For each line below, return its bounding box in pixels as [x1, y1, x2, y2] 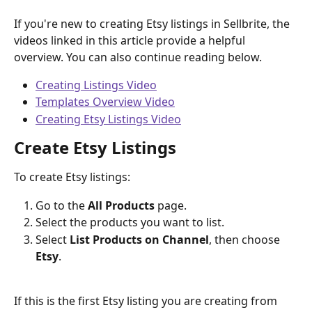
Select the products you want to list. [36, 214, 224, 231]
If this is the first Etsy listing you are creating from [14, 292, 280, 309]
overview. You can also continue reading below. [14, 49, 262, 65]
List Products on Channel [70, 231, 209, 247]
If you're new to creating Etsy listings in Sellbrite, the [14, 16, 292, 31]
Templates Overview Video [36, 94, 175, 110]
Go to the [36, 197, 88, 213]
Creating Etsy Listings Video [36, 111, 181, 127]
